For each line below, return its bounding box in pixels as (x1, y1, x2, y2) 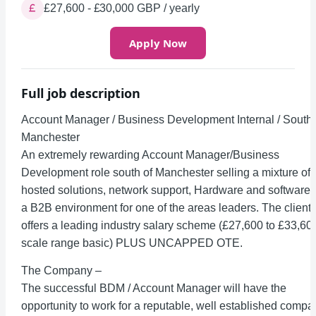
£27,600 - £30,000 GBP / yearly (44, 2, 200, 14)
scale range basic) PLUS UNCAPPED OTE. (21, 237, 243, 249)
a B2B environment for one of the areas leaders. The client (21, 202, 311, 214)
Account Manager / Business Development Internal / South (21, 114, 312, 126)
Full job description (21, 85, 140, 102)
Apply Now (129, 36, 187, 50)
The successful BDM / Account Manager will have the (21, 282, 286, 294)
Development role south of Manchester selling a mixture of (21, 166, 310, 178)
